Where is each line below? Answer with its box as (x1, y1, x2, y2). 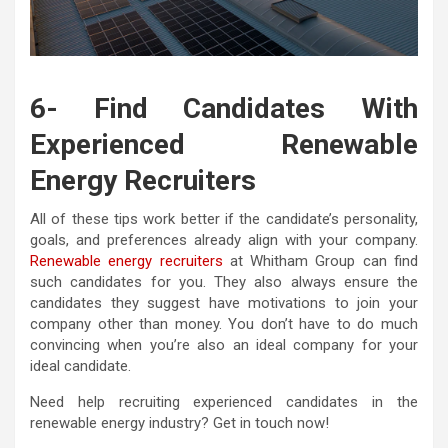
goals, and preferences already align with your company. (30, 230, 418, 249)
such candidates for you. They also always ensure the (30, 272, 418, 291)
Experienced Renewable (30, 127, 418, 161)
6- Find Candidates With (30, 91, 418, 125)
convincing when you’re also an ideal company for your (30, 335, 418, 354)
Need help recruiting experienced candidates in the (30, 392, 418, 411)
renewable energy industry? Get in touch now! (30, 413, 329, 432)
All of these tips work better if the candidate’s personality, (30, 209, 418, 228)
